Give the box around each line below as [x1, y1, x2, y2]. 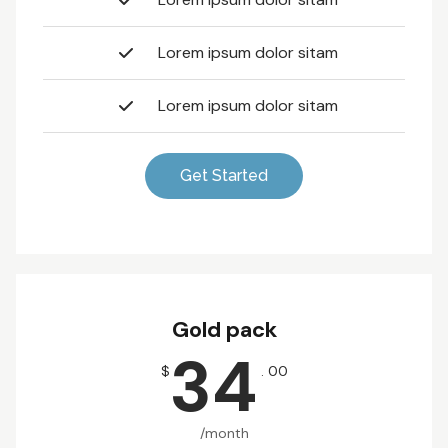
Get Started [180, 166, 268, 186]
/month [199, 424, 249, 443]
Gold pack [171, 315, 277, 345]
